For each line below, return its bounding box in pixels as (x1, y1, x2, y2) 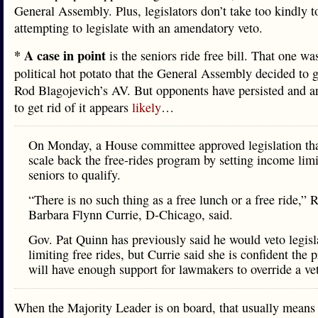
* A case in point (14, 46, 106, 65)
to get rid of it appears (14, 99, 132, 116)
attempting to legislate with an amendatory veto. (14, 19, 263, 36)
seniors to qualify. (28, 166, 121, 183)
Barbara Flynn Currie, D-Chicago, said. (28, 206, 233, 223)
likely (132, 99, 161, 116)
